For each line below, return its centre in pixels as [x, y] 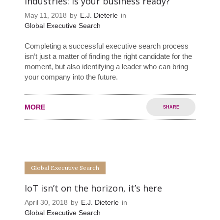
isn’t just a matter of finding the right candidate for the [108, 56]
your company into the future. [71, 77]
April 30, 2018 [46, 203]
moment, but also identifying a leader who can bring [106, 67]
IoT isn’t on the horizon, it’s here [93, 188]
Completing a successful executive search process [107, 46]
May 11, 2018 [46, 15]
